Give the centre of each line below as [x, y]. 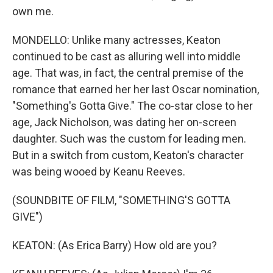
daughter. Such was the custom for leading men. [129, 139]
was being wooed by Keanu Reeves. [99, 172]
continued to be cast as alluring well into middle [126, 56]
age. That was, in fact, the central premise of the [128, 73]
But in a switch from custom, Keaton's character [128, 155]
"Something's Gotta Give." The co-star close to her [133, 106]
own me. [33, 11]
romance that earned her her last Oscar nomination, [136, 89]
